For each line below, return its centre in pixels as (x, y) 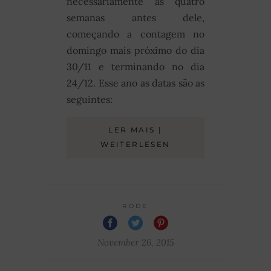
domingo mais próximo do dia (135, 51)
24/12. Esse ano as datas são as (135, 83)
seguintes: (90, 100)
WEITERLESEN (135, 145)
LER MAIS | (135, 130)
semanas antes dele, (135, 18)
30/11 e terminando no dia (135, 67)
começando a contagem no (135, 34)
